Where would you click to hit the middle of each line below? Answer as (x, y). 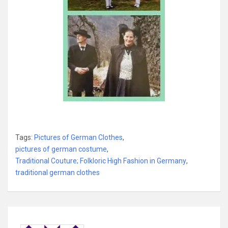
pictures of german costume (61, 149)
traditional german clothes (58, 172)
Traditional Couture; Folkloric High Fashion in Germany (101, 161)
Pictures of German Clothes (78, 137)
